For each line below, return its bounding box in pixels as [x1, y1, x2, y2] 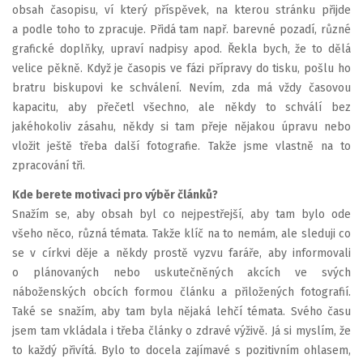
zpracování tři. [12, 159, 85, 173]
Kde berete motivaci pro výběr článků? [12, 187, 218, 202]
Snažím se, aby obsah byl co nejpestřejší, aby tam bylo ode [12, 207, 351, 221]
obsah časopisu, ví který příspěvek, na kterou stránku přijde [12, 3, 351, 17]
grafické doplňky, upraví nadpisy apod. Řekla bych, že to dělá [12, 42, 351, 56]
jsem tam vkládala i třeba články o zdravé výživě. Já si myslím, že [12, 323, 351, 338]
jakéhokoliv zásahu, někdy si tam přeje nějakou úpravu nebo [12, 120, 351, 134]
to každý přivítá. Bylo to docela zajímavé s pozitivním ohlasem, [12, 343, 351, 357]
